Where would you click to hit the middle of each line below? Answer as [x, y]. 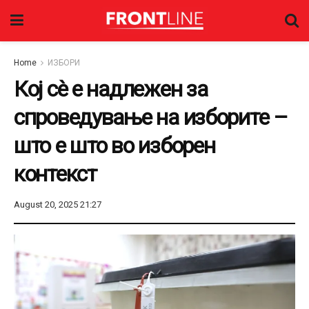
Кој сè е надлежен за [111, 89]
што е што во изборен [114, 146]
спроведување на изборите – [151, 117]
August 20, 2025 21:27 [58, 204]
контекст [55, 174]
